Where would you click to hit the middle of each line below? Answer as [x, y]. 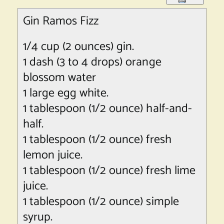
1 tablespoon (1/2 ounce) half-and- [107, 109]
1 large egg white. [66, 93]
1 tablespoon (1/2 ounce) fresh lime [109, 171]
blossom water [59, 78]
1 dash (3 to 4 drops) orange [92, 62]
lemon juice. [53, 155]
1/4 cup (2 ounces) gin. [78, 47]
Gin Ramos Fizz [61, 21]
